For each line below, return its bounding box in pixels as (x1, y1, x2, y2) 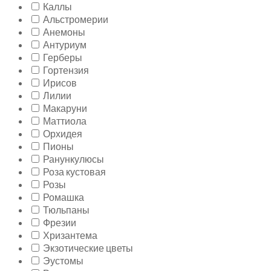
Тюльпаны (43, 204, 90, 217)
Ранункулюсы (43, 153, 104, 166)
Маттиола (43, 115, 87, 128)
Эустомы (43, 255, 83, 268)
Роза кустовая (43, 166, 106, 179)
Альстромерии (43, 13, 108, 27)
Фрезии (43, 217, 76, 230)
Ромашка (43, 191, 84, 204)
